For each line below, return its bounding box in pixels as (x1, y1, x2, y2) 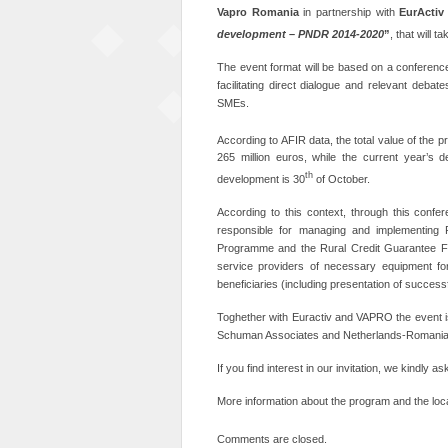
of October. (313, 173, 370, 186)
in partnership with (298, 6, 400, 18)
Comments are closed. (217, 433, 327, 446)
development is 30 (217, 173, 305, 186)
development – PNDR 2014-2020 (217, 27, 384, 40)
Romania (251, 6, 299, 18)
